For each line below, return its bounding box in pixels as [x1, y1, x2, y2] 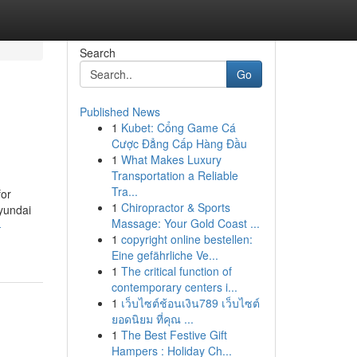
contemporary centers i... [111, 279, 237, 295]
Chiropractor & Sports [120, 199, 230, 215]
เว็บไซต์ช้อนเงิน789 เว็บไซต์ [120, 295, 260, 311]
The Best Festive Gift [120, 327, 227, 343]
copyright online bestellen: [120, 231, 253, 247]
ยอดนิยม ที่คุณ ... [111, 311, 194, 327]
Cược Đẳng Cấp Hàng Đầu [111, 135, 247, 151]
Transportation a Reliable [111, 167, 238, 183]
